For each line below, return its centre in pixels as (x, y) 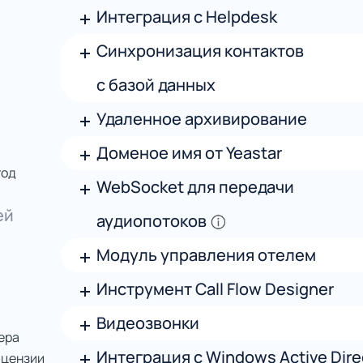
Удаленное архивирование (201, 119)
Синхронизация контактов (200, 51)
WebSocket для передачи (195, 187)
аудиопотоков (151, 221)
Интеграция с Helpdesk (186, 17)
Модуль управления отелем (206, 255)
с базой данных (156, 85)
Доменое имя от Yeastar (189, 153)
